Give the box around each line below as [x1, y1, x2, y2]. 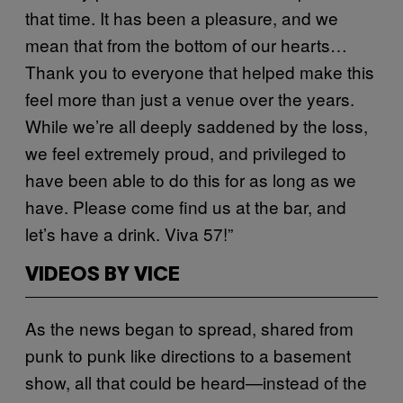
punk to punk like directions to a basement [25, 343, 351, 368]
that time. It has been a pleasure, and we [25, 5, 338, 31]
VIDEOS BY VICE [25, 266, 180, 285]
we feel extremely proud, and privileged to [25, 140, 346, 166]
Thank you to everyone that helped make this [25, 59, 374, 85]
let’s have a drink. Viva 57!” [25, 221, 233, 246]
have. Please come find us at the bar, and [25, 194, 346, 219]
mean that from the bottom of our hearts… [25, 32, 347, 58]
